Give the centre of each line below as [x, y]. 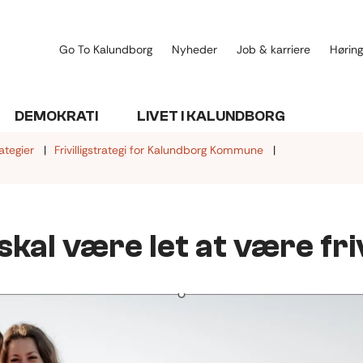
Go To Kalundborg [106, 49]
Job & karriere [273, 49]
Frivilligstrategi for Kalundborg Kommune [159, 150]
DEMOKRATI [56, 117]
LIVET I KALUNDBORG [211, 117]
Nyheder [194, 49]
